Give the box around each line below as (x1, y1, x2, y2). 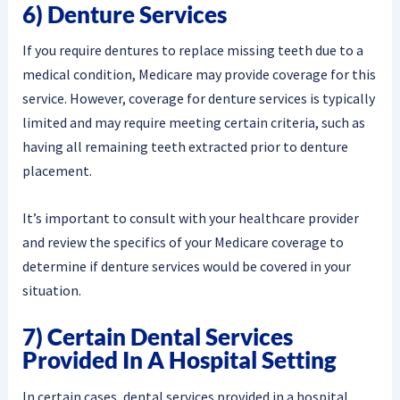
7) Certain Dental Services (21, 322, 293, 352)
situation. (21, 280, 81, 299)
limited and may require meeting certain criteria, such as (21, 113, 365, 132)
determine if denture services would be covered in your (21, 256, 351, 275)
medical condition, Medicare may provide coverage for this (21, 65, 376, 84)
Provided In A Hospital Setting (21, 346, 337, 375)
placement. (21, 162, 92, 180)
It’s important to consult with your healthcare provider (21, 208, 359, 227)
